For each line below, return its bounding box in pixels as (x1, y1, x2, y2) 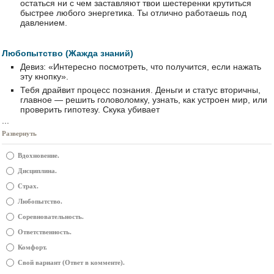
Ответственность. (18, 228, 72, 235)
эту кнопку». (20, 72, 68, 81)
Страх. (18, 182, 39, 190)
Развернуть (2, 130, 37, 137)
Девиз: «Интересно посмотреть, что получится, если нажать (20, 62, 261, 72)
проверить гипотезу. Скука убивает (20, 105, 160, 114)
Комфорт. (18, 243, 47, 251)
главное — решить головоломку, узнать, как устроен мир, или (20, 95, 267, 105)
